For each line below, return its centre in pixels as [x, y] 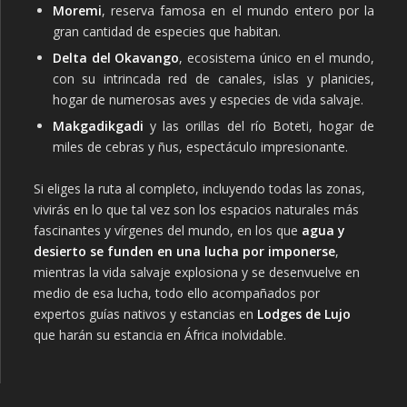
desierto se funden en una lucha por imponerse [184, 252]
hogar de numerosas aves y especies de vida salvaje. [208, 100]
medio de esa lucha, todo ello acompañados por [176, 293]
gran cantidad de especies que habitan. [166, 32]
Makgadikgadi [98, 126]
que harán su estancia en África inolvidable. [159, 335]
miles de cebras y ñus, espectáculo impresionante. [200, 147]
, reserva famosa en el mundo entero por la [238, 11]
